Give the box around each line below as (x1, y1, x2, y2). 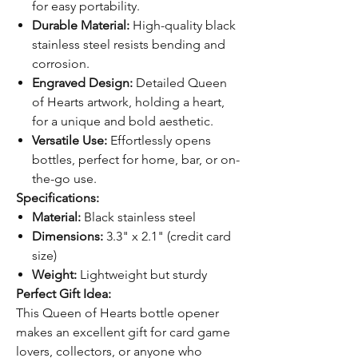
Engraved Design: (32, 75, 133, 90)
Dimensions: (32, 229, 103, 244)
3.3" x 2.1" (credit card (103, 229, 231, 244)
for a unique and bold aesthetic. (32, 113, 213, 129)
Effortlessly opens (107, 133, 211, 148)
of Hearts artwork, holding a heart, (32, 94, 225, 109)
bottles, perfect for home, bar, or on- (32, 152, 240, 167)
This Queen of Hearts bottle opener (16, 305, 219, 320)
